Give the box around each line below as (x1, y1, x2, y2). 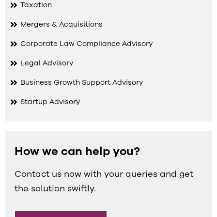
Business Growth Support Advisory (20, 77, 143, 87)
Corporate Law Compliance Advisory (20, 39, 153, 48)
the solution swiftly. (15, 183, 96, 194)
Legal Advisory (20, 58, 73, 68)
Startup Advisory (20, 97, 80, 107)
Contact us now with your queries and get (15, 168, 193, 180)
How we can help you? (15, 143, 140, 159)
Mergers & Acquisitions (20, 19, 103, 29)
